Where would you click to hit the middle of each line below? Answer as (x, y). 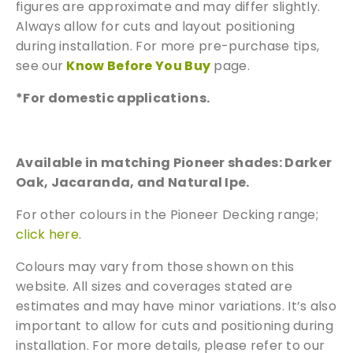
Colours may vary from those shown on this (155, 266)
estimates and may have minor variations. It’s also (176, 306)
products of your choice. (176, 67)
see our (41, 65)
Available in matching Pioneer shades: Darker (174, 162)
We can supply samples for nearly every (176, 10)
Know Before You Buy (139, 65)
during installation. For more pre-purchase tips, (168, 46)
